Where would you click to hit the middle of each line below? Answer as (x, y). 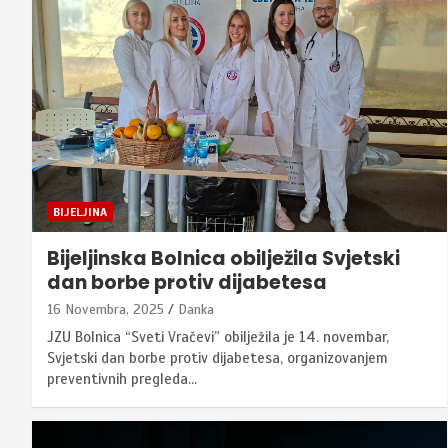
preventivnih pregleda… (122, 379)
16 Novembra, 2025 (105, 310)
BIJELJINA (80, 212)
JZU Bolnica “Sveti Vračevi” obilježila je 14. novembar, (218, 337)
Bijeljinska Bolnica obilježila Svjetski (223, 259)
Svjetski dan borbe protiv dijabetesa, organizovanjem (217, 358)
